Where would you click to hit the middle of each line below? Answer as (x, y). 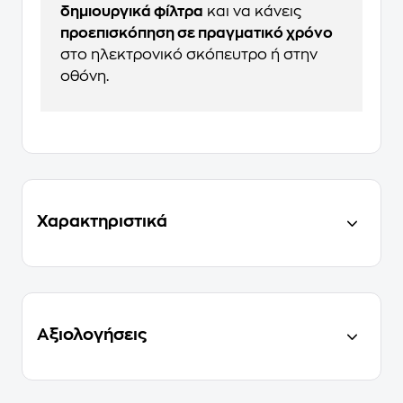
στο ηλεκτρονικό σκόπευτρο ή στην (189, 55)
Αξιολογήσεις (92, 335)
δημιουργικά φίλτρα (132, 12)
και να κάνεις (252, 12)
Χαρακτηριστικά (102, 222)
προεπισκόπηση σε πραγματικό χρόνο (197, 34)
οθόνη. (85, 77)
